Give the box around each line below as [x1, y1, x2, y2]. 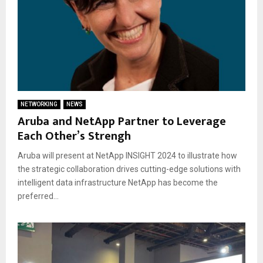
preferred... [18, 191, 59, 201]
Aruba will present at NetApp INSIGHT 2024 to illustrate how [18, 150, 237, 160]
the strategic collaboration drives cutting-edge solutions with [18, 164, 241, 174]
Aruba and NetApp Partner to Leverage [18, 111, 226, 131]
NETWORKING [21, 100, 58, 107]
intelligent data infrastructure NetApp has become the [18, 177, 218, 187]
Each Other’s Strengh [18, 126, 131, 146]
